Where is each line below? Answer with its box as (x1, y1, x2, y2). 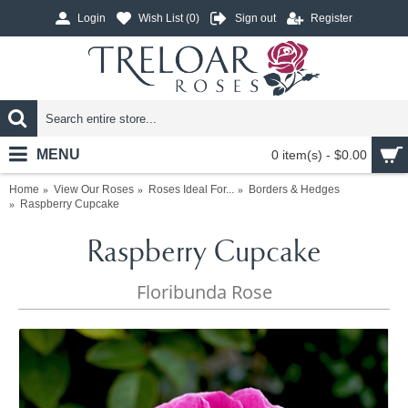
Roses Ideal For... (148, 183, 234, 196)
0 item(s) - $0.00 (271, 148, 367, 162)
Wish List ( (138, 12, 189, 25)
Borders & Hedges (249, 183, 340, 196)
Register (311, 12, 352, 25)
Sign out (235, 12, 276, 25)
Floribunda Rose (137, 280, 272, 304)
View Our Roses (54, 183, 134, 196)
